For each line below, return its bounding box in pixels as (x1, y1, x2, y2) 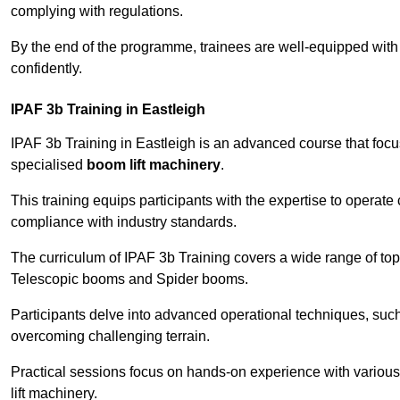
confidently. (11, 61, 82, 77)
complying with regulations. (11, 4, 183, 20)
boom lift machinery (87, 157, 221, 173)
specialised (11, 157, 87, 173)
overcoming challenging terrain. (11, 329, 210, 345)
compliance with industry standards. (11, 214, 237, 230)
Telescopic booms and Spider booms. (11, 271, 248, 287)
